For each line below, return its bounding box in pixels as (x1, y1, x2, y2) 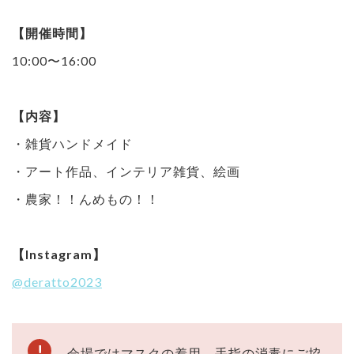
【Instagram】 (12, 246, 106, 262)
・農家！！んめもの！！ (12, 190, 160, 206)
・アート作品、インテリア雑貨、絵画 (12, 163, 240, 179)
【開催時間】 (12, 24, 92, 40)
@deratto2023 (12, 273, 102, 289)
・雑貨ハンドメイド (12, 135, 133, 151)
